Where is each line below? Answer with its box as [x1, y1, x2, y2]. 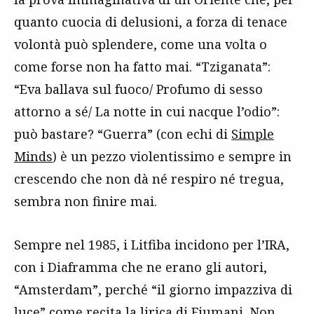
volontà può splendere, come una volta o [14, 35, 267, 53]
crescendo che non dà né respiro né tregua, [14, 170, 284, 187]
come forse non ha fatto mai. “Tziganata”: [14, 57, 271, 75]
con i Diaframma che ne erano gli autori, [14, 258, 267, 275]
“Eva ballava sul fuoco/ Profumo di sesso [14, 80, 263, 97]
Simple [231, 125, 274, 142]
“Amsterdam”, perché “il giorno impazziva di [14, 280, 292, 298]
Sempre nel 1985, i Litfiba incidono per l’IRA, [14, 235, 289, 253]
